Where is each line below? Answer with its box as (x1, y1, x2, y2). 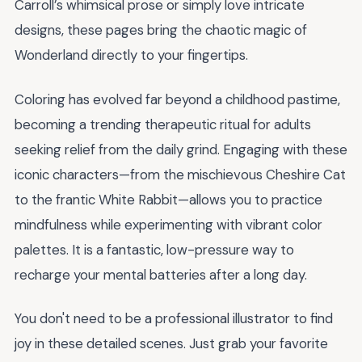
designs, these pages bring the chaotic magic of (15, 21, 307, 39)
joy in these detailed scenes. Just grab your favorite (15, 335, 328, 353)
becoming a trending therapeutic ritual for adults (15, 115, 311, 133)
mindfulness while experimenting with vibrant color (15, 215, 322, 234)
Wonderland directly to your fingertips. (15, 46, 248, 64)
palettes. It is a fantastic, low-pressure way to (15, 240, 294, 259)
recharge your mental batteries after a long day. (15, 265, 307, 284)
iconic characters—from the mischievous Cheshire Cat (15, 165, 346, 183)
